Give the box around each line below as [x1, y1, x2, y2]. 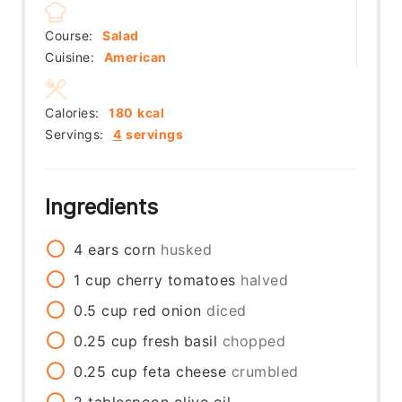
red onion [133, 301, 202, 319]
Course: [45, 27, 98, 43]
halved [240, 270, 289, 289]
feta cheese [142, 362, 227, 380]
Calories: [45, 104, 104, 120]
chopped [222, 331, 286, 350]
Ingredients [45, 193, 165, 220]
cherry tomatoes [117, 270, 236, 289]
